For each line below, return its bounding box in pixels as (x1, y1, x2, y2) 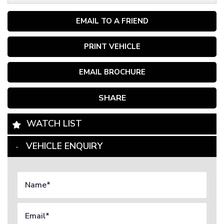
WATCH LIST (26, 117, 82, 129)
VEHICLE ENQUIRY (26, 139, 102, 152)
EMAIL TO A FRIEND (75, 15, 148, 26)
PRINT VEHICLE (83, 41, 140, 51)
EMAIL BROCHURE (78, 66, 145, 77)
